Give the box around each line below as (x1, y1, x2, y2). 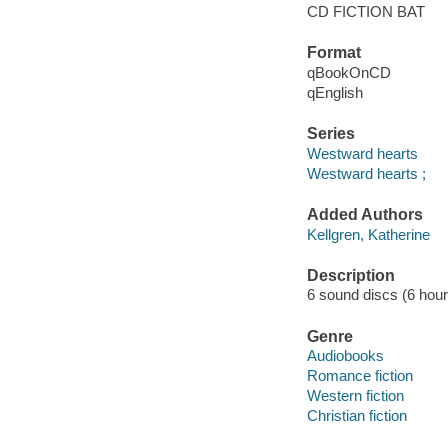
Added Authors (306, 206, 423, 224)
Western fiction (306, 387, 404, 405)
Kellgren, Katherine (306, 225, 430, 243)
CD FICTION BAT (306, 3, 425, 21)
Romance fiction (306, 367, 413, 385)
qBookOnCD (306, 63, 391, 81)
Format (306, 44, 361, 62)
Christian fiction (306, 407, 407, 425)
